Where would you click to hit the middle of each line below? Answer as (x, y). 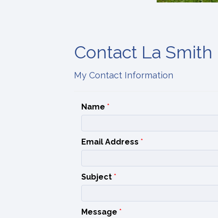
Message (99, 212)
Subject (97, 177)
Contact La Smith (143, 52)
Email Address (110, 142)
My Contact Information (124, 75)
